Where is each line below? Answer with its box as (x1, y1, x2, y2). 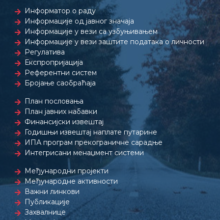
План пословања (25, 97, 83, 106)
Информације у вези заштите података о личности (25, 37, 204, 46)
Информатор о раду (25, 6, 96, 15)
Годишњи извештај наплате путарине (25, 128, 157, 137)
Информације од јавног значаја (25, 17, 134, 26)
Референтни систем (25, 68, 97, 77)
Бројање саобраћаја (25, 79, 96, 87)
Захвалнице (25, 208, 66, 217)
